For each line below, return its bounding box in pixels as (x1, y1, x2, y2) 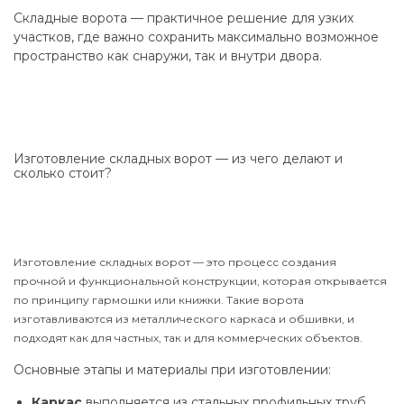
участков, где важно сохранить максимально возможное (14, 29, 379, 45)
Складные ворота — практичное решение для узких (14, 10, 353, 26)
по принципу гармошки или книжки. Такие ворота (14, 293, 304, 307)
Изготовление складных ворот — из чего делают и (14, 151, 343, 167)
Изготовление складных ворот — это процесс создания (14, 255, 336, 269)
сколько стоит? (14, 165, 112, 181)
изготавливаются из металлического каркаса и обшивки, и (14, 312, 354, 326)
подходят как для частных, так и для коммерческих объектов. (14, 331, 363, 344)
